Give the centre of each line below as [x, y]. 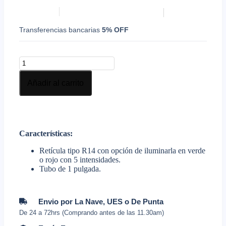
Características [45, 133]
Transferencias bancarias [61, 30]
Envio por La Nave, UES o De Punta [101, 201]
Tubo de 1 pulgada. [70, 168]
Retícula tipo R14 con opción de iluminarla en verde [123, 150]
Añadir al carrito [56, 83]
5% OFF [116, 30]
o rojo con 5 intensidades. [80, 159]
